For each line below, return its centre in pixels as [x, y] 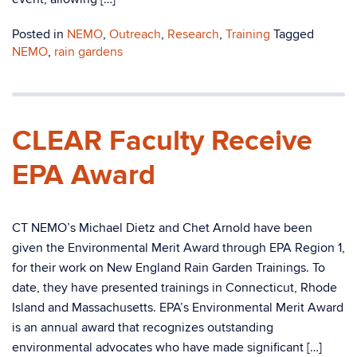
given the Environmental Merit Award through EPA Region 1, [178, 248]
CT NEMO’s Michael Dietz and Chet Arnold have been [162, 228]
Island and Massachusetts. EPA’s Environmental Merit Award [178, 308]
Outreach [135, 34]
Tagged [294, 34]
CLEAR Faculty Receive [162, 141]
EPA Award [84, 175]
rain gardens [88, 52]
